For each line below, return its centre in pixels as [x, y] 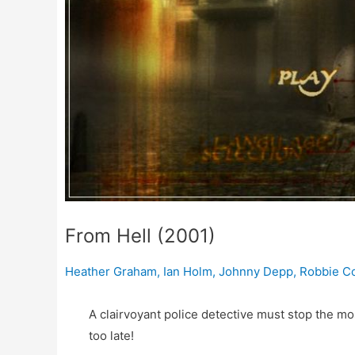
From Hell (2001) [140, 235]
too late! [111, 335]
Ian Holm [188, 271]
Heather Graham [111, 271]
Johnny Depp [256, 271]
